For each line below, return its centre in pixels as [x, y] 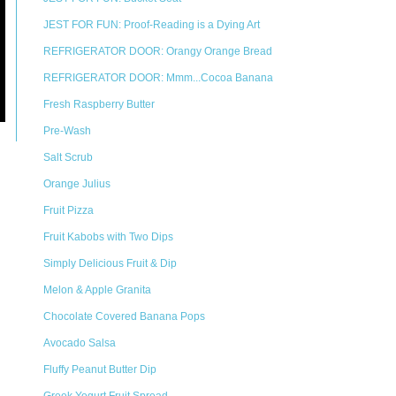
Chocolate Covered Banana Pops [124, 316]
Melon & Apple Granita [97, 290]
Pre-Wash [67, 131]
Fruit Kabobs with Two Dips [108, 237]
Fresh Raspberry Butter [99, 104]
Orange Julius [77, 184]
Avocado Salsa [80, 343]
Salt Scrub [68, 157]
